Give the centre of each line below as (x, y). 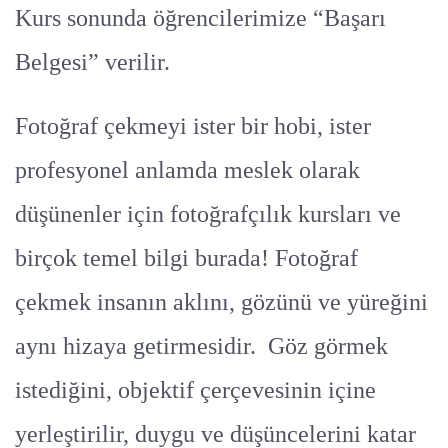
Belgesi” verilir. (92, 61)
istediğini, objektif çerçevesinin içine (195, 389)
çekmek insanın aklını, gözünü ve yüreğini (221, 301)
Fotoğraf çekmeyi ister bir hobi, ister (193, 125)
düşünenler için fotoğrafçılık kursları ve (208, 213)
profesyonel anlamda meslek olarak (187, 169)
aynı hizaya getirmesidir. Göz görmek (201, 345)
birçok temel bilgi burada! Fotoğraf (186, 257)
